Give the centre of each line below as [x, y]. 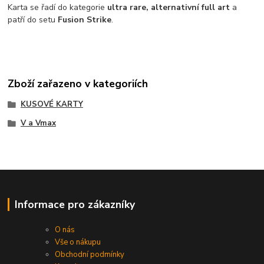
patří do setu [33, 19]
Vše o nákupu [78, 242]
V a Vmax [38, 123]
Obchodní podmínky [90, 254]
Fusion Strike [85, 19]
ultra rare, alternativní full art [169, 7]
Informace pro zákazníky [75, 204]
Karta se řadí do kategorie [57, 7]
